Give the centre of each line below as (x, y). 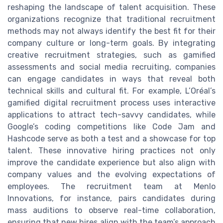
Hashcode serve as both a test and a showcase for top (111, 138)
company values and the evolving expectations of (111, 174)
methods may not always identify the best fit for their (111, 31)
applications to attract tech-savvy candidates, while (111, 114)
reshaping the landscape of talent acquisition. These (111, 7)
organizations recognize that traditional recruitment (111, 19)
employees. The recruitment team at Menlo (111, 186)
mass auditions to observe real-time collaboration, (111, 210)
